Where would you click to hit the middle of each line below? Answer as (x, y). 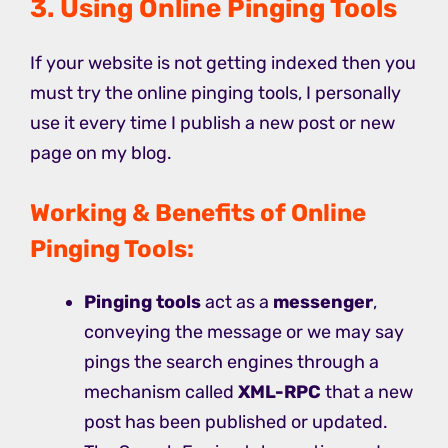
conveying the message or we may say (244, 331)
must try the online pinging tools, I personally (215, 92)
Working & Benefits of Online (198, 212)
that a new (367, 391)
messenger (323, 301)
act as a (237, 301)
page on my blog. (101, 152)
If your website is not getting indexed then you (223, 62)
